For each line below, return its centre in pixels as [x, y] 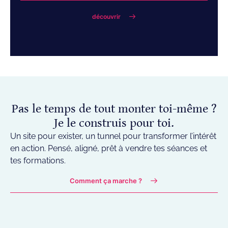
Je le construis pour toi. [114, 123]
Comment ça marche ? [106, 180]
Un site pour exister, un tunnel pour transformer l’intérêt [113, 136]
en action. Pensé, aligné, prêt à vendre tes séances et [109, 148]
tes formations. [38, 160]
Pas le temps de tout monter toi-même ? [114, 109]
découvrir [106, 16]
